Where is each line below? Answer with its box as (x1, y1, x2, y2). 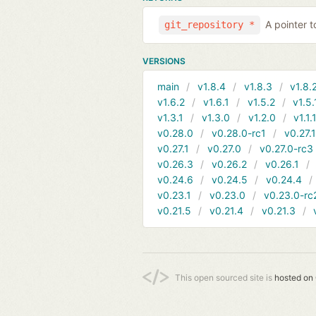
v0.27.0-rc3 (259, 142, 313, 154)
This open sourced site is (175, 272, 274, 283)
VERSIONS (142, 55, 186, 66)
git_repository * (164, 19, 255, 31)
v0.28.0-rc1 (211, 126, 266, 139)
